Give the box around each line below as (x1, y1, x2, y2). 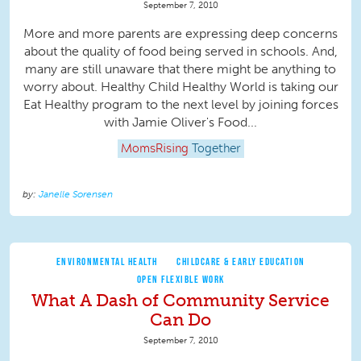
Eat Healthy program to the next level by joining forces (23, 97, 338, 113)
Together (191, 143, 241, 156)
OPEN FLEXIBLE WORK (136, 273, 225, 285)
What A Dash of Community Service (31, 290, 330, 311)
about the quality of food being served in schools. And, (23, 44, 338, 60)
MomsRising (120, 143, 189, 156)
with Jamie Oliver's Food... (104, 114, 257, 131)
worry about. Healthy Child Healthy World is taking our (23, 79, 338, 95)
